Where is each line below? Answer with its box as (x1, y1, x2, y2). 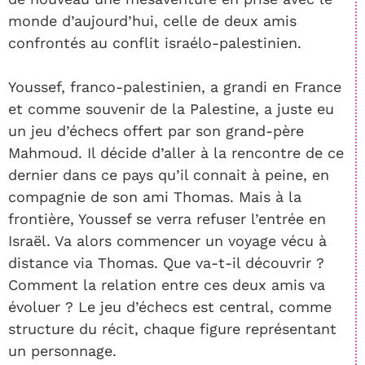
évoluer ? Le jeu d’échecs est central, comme (8, 297, 332, 315)
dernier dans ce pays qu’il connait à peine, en (8, 165, 329, 183)
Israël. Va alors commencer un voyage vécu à (8, 231, 327, 249)
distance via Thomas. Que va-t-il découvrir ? (8, 253, 324, 271)
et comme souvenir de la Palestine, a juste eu (8, 99, 334, 117)
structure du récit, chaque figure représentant (8, 319, 336, 337)
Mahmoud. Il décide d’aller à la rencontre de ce (8, 143, 344, 161)
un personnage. (8, 341, 117, 359)
